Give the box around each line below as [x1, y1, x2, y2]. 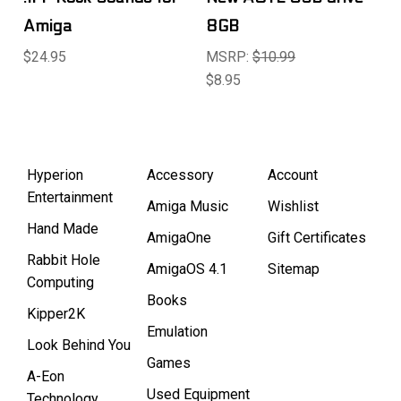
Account [267, 166, 318, 184]
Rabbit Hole [27, 252, 100, 269]
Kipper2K [27, 305, 85, 323]
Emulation [147, 323, 209, 341]
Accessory [147, 166, 215, 184]
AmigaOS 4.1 [147, 260, 228, 278]
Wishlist [267, 198, 319, 216]
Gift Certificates [267, 229, 366, 247]
